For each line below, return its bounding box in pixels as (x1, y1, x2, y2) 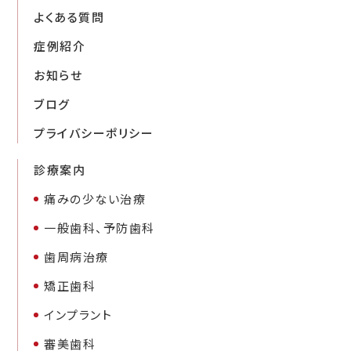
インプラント (44, 306, 113, 323)
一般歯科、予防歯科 (44, 219, 155, 236)
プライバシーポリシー (34, 124, 154, 141)
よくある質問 (34, 8, 105, 25)
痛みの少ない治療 (44, 190, 147, 207)
